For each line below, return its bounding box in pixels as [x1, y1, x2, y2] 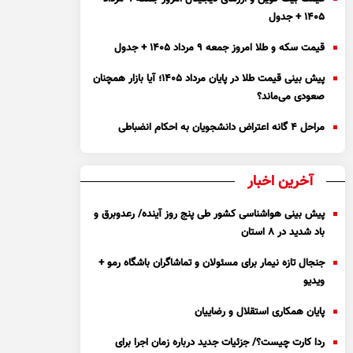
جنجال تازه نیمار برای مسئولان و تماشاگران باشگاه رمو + [98, 255, 325, 271]
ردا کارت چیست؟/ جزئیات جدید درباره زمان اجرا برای [115, 335, 325, 351]
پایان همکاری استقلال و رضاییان [195, 304, 325, 320]
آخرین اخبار [247, 171, 314, 193]
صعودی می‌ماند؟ [257, 89, 325, 105]
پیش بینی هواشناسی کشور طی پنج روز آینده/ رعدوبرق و [94, 206, 325, 222]
